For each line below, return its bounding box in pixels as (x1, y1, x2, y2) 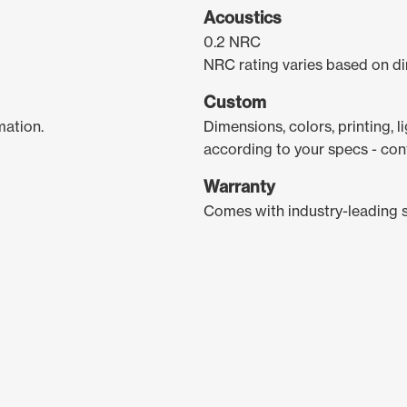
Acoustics (203, 6, 282, 28)
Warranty (203, 175, 275, 197)
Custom (203, 91, 266, 113)
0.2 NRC (203, 32, 261, 51)
